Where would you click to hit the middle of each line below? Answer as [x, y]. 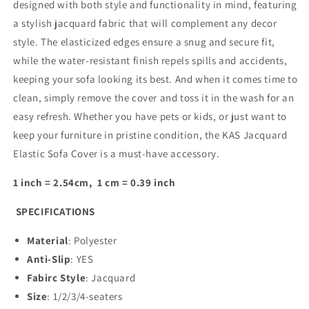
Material [48, 241]
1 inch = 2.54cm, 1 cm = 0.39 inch [94, 183]
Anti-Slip [49, 259]
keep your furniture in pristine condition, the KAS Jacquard [150, 135]
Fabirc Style [57, 278]
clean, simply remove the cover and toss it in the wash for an [154, 98]
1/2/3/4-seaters [88, 297]
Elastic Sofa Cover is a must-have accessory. [117, 154]
